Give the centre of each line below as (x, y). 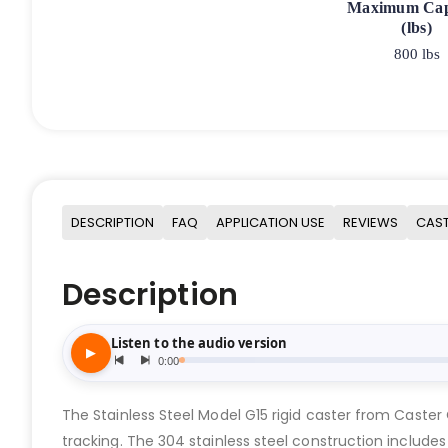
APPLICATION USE (270, 222)
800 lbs (416, 54)
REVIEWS (370, 222)
